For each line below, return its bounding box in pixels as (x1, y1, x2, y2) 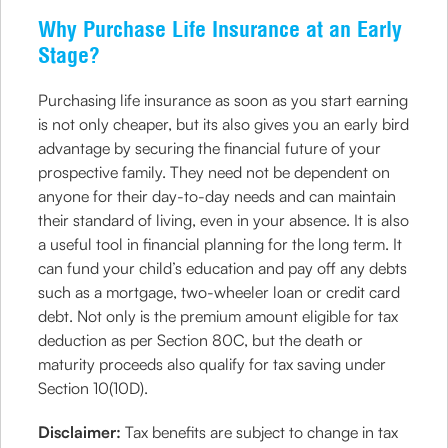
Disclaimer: (38, 422, 126, 442)
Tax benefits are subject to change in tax (125, 422, 399, 442)
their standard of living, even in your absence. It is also (38, 210, 410, 230)
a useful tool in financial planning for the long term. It (38, 234, 403, 254)
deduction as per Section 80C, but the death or (38, 330, 364, 350)
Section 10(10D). (38, 378, 149, 398)
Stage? (38, 41, 101, 69)
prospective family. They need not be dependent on (38, 162, 391, 182)
